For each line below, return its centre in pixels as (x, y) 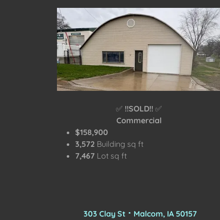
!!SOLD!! (139, 108)
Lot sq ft (110, 155)
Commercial (139, 120)
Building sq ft (120, 144)
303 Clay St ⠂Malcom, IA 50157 (140, 213)
